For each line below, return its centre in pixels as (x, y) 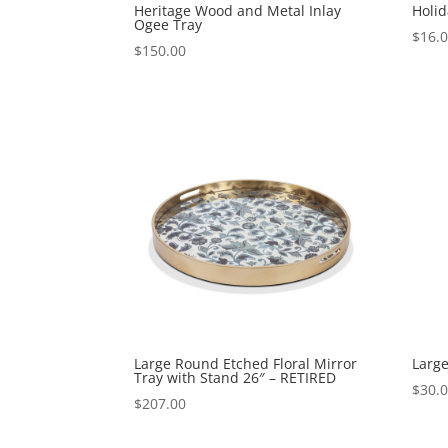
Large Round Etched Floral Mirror (246, 364)
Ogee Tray (168, 25)
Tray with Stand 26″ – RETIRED (235, 378)
